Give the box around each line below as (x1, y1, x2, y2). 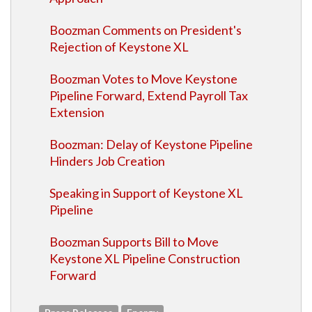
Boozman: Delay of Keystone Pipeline (49, 136, 253, 152)
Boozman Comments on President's (49, 22, 242, 38)
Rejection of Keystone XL (49, 39, 189, 54)
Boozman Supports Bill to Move (49, 234, 219, 249)
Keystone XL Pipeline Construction (49, 251, 240, 266)
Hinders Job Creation (49, 153, 165, 169)
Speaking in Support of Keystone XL (49, 185, 243, 201)
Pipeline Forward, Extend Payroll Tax (49, 88, 248, 103)
